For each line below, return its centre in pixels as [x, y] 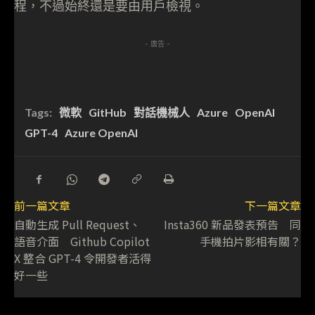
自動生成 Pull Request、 [77, 224]
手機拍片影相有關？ [250, 241]
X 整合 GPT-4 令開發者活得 [83, 258]
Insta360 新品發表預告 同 [232, 224]
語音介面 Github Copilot [82, 241]
